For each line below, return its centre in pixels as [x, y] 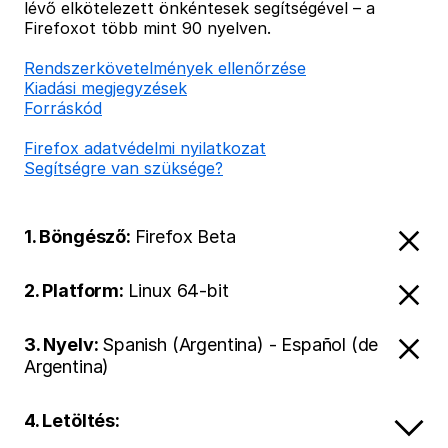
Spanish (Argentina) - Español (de [240, 344]
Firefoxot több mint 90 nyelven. [147, 28]
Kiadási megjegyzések [105, 88]
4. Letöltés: [72, 420]
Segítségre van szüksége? [123, 168]
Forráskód [63, 108]
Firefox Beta [185, 236]
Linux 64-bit [178, 290]
